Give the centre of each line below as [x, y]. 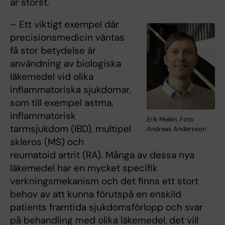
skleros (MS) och [47, 142]
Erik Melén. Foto [171, 119]
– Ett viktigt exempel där [65, 25]
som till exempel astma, [62, 103]
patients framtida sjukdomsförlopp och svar [106, 207]
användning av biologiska [66, 64]
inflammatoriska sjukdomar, [70, 90]
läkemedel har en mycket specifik [84, 168]
